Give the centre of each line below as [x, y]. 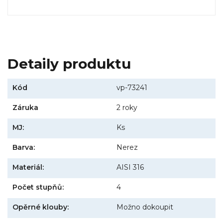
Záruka [25, 107]
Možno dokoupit [145, 207]
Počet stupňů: [38, 187]
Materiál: [28, 167]
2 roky [127, 107]
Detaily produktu [69, 63]
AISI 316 [130, 167]
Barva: [24, 147]
